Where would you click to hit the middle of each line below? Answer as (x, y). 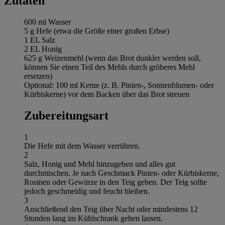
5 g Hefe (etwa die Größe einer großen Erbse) (97, 31)
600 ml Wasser (47, 22)
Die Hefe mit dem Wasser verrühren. (82, 146)
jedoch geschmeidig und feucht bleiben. (87, 191)
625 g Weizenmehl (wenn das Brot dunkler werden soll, (113, 58)
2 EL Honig (43, 49)
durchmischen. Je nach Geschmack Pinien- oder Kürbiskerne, (122, 173)
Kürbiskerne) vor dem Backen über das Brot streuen (107, 94)
